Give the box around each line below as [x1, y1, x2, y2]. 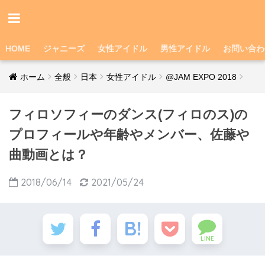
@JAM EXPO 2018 [166, 72, 237, 82]
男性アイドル [160, 44, 210, 53]
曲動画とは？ [9, 147, 88, 162]
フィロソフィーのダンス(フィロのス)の [9, 107, 248, 122]
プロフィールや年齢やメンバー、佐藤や [9, 127, 250, 142]
